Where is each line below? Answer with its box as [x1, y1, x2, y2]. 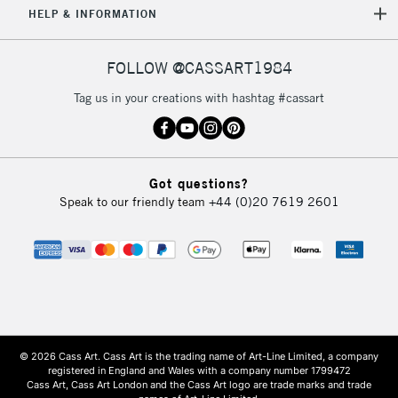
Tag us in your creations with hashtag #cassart [74, 89, 324, 106]
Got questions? [149, 175, 249, 193]
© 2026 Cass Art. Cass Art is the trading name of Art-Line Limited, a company [20, 350, 378, 363]
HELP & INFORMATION [28, 6, 157, 20]
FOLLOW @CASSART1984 [106, 58, 292, 79]
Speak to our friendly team [59, 194, 209, 211]
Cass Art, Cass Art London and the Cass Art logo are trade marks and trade [27, 378, 371, 392]
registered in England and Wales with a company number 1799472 [47, 364, 351, 378]
